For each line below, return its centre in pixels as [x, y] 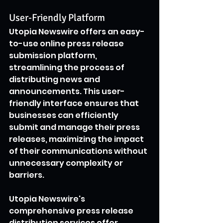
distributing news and [55, 79]
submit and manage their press [75, 127]
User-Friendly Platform [57, 17]
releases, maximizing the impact [77, 139]
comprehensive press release [72, 211]
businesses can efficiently [64, 115]
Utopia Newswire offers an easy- [77, 31]
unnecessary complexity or [67, 163]
